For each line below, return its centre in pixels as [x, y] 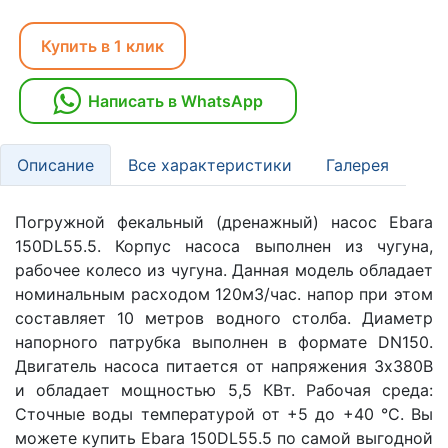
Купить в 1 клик [102, 46]
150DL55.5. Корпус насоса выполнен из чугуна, [224, 246]
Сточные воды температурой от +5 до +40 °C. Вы [224, 414]
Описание [55, 165]
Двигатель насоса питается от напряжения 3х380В [224, 366]
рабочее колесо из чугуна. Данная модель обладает [224, 270]
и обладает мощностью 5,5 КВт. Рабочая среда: [224, 390]
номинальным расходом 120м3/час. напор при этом [224, 294]
